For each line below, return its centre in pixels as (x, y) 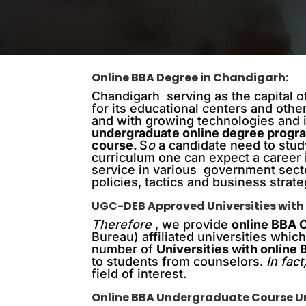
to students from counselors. (179, 261)
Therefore (122, 224)
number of (124, 249)
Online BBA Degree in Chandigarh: (190, 78)
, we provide (194, 224)
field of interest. (139, 274)
